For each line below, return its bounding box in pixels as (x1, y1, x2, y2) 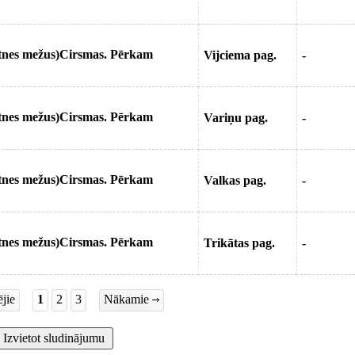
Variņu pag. (204, 111, 268, 124)
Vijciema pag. (204, 48, 277, 62)
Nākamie (103, 292, 152, 306)
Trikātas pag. (204, 236, 275, 250)
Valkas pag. (204, 174, 266, 187)
